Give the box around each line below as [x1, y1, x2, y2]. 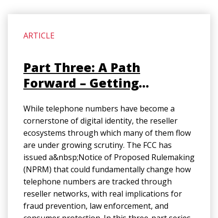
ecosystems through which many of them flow [23, 127, 191, 138]
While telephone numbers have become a [23, 103, 175, 114]
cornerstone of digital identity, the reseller [23, 115, 178, 126]
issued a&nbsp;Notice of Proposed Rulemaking [23, 152, 195, 163]
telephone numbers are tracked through [23, 176, 172, 187]
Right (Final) [23, 106, 102, 122]
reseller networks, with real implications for [23, 188, 182, 199]
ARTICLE [23, 30, 54, 41]
